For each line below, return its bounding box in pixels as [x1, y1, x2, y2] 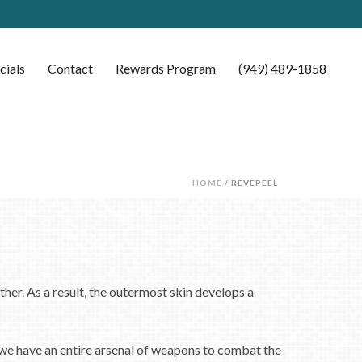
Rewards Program [116, 61, 216, 76]
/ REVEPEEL [222, 178, 278, 187]
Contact [48, 61, 93, 76]
